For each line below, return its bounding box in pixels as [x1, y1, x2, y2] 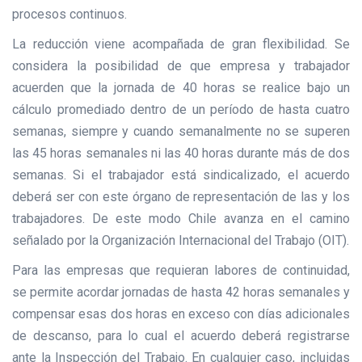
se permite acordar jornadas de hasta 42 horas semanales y [12, 284, 350, 300]
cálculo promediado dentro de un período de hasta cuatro [12, 101, 350, 117]
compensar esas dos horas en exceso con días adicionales [12, 305, 350, 322]
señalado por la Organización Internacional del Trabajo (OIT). [12, 232, 349, 248]
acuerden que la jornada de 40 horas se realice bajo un [12, 79, 350, 95]
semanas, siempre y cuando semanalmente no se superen [12, 123, 350, 139]
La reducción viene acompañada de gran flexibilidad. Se [12, 36, 350, 52]
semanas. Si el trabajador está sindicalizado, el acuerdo [12, 166, 350, 183]
